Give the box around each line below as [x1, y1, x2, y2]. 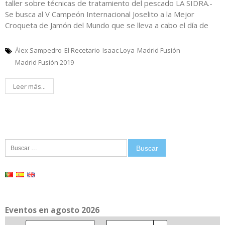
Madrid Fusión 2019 [15, 58, 74, 67]
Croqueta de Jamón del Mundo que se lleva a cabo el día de [5, 20, 208, 31]
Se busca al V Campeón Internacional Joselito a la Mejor [5, 9, 194, 20]
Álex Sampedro [15, 46, 62, 55]
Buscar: [5, 139, 27, 148]
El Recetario [64, 46, 100, 55]
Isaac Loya [102, 46, 135, 55]
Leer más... [13, 82, 46, 91]
